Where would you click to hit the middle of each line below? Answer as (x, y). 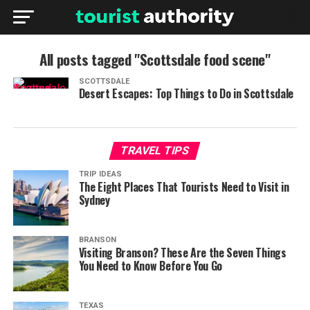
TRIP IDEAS (100, 174)
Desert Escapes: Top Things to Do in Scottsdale (186, 93)
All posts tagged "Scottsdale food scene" (155, 59)
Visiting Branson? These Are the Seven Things (182, 253)
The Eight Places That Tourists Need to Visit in (184, 187)
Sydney (94, 200)
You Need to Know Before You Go (151, 266)
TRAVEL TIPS (155, 151)
